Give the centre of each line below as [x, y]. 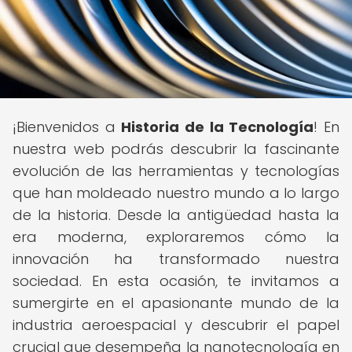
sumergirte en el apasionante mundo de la [176, 303]
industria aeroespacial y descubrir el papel [176, 325]
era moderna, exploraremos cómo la [176, 237]
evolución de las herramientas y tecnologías [176, 171]
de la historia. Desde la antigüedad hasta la [176, 215]
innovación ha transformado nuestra [176, 259]
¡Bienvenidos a [67, 127]
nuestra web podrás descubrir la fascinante [176, 149]
